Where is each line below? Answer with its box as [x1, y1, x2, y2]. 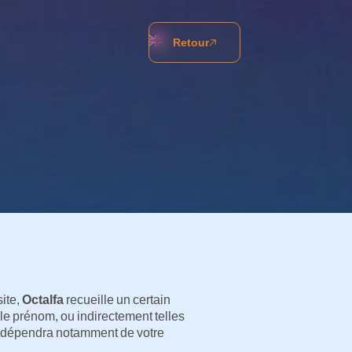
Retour [173, 36, 210, 49]
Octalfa [22, 293, 64, 306]
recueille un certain [64, 293, 170, 306]
